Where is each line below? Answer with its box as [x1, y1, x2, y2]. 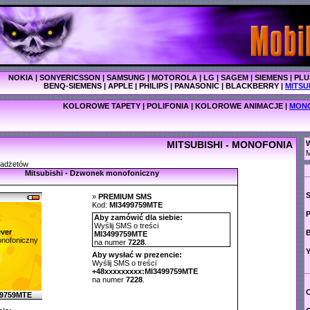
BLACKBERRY [226, 82, 279, 90]
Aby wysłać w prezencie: [91, 250, 182, 259]
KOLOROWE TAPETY [63, 102, 140, 110]
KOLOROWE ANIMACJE [195, 102, 283, 110]
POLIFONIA [147, 102, 189, 110]
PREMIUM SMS [98, 192, 152, 201]
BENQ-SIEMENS [44, 82, 102, 90]
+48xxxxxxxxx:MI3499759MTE [91, 267, 198, 275]
